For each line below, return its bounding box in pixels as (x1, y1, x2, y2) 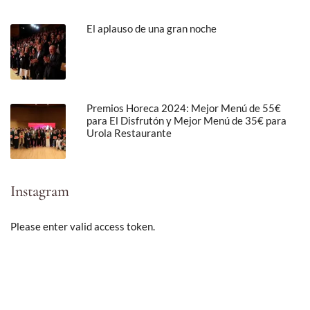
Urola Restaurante (86, 126, 172, 139)
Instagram (10, 181, 69, 200)
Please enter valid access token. (10, 219, 155, 232)
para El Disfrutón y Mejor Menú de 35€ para (86, 113, 286, 127)
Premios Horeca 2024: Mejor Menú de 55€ (86, 101, 281, 114)
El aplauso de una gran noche (86, 21, 217, 35)
